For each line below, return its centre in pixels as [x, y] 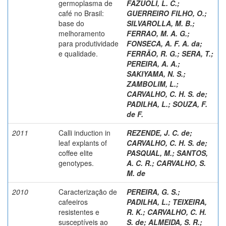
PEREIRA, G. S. [152, 191]
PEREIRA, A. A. [152, 63]
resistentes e [79, 212]
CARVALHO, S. [181, 163]
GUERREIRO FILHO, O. [165, 13]
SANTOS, [192, 153]
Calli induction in [84, 132]
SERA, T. [196, 53]
